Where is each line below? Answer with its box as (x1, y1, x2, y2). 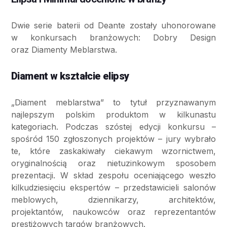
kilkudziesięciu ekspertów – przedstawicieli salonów (11, 182, 216, 193)
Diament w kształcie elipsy (11, 70, 129, 83)
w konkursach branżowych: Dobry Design (11, 32, 216, 43)
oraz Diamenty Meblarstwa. (11, 45, 117, 55)
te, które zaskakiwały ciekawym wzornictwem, (11, 146, 216, 157)
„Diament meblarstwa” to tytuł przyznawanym (11, 97, 216, 108)
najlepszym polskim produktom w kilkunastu (11, 109, 216, 120)
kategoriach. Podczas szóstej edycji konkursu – (11, 122, 216, 132)
